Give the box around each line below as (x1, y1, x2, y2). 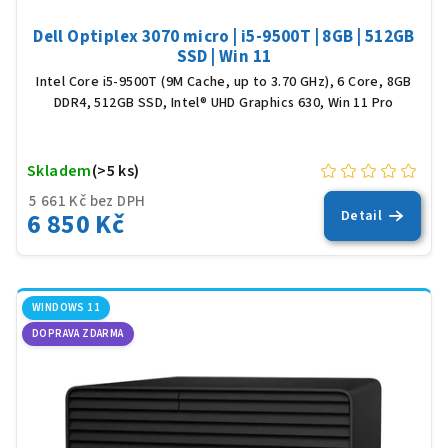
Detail (340, 205, 383, 226)
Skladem (27, 159, 92, 182)
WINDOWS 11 (32, 299, 100, 315)
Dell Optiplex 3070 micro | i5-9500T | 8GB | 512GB (33, 24, 415, 49)
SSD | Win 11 (176, 44, 272, 69)
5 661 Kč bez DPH (29, 190, 146, 212)
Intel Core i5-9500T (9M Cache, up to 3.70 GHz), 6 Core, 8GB (36, 71, 412, 92)
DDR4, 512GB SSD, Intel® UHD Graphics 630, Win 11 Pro (54, 92, 394, 113)
